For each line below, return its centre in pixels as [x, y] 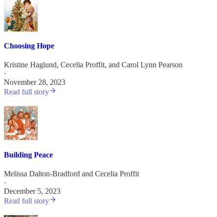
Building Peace [28, 155]
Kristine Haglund [30, 65]
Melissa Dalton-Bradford [42, 173]
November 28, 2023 [35, 82]
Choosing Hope [29, 46]
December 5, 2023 [32, 191]
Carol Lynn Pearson [152, 65]
